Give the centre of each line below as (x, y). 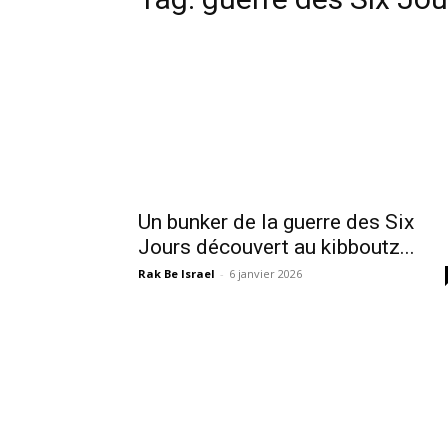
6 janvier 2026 (265, 273)
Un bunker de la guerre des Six (276, 222)
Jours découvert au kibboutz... (276, 247)
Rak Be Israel (176, 273)
